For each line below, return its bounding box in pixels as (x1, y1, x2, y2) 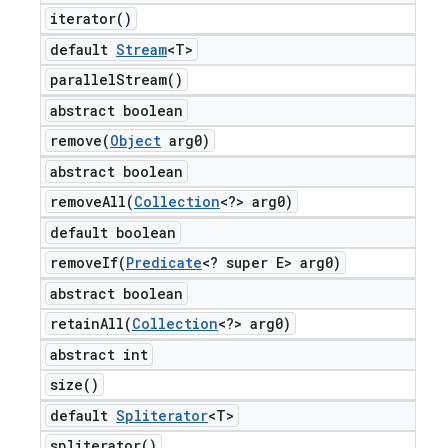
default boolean (50, 223, 176, 242)
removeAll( (50, 192, 134, 211)
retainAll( (50, 314, 132, 333)
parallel (50, 70, 116, 89)
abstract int (50, 345, 148, 364)
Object (110, 131, 161, 150)
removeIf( (50, 253, 126, 272)
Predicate (126, 253, 202, 272)
